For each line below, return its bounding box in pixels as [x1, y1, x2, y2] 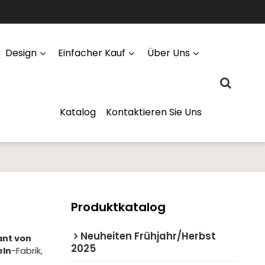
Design [5, 46, 37, 60]
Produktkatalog [70, 198, 166, 215]
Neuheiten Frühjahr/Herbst [80, 228, 216, 243]
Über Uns [147, 46, 190, 60]
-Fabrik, [11, 244, 43, 257]
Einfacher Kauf [58, 46, 126, 60]
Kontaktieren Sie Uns [106, 105, 202, 119]
